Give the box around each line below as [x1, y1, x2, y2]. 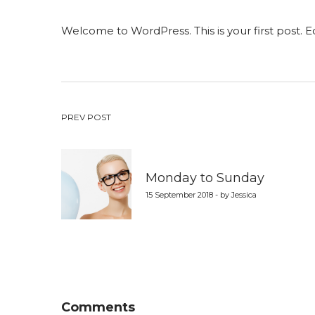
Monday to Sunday [146, 170, 264, 186]
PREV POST [61, 112, 111, 122]
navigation [60, 144, 216, 181]
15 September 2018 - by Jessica [146, 190, 257, 200]
